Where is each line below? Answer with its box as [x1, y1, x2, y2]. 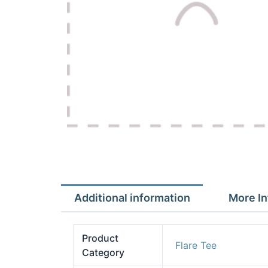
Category [82, 246, 125, 258]
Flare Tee [175, 239, 217, 251]
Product [82, 232, 119, 244]
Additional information [74, 191, 190, 205]
